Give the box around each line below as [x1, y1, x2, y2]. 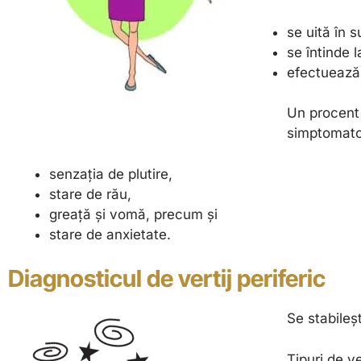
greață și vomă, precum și [49, 205, 218, 222]
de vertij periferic [147, 264, 326, 293]
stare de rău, [49, 185, 131, 202]
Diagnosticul [8, 264, 142, 293]
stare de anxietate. [49, 226, 171, 243]
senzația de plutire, [49, 165, 172, 182]
